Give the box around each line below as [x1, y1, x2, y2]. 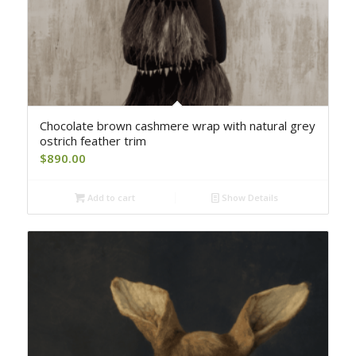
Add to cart [85, 191, 136, 203]
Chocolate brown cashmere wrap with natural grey [39, 117, 315, 133]
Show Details [219, 191, 279, 203]
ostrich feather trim [39, 132, 146, 149]
